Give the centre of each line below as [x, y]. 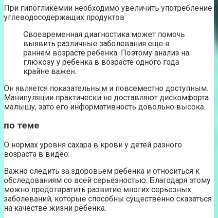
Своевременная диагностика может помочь [104, 34]
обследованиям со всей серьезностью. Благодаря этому [107, 181]
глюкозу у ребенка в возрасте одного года [101, 62]
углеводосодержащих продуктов [64, 17]
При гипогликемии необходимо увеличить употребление [108, 8]
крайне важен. [50, 71]
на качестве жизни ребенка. [55, 208]
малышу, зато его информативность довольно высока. [105, 107]
